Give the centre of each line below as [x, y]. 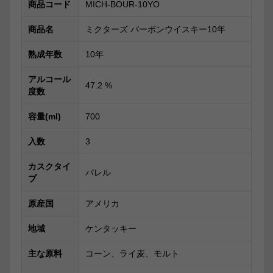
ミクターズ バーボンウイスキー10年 [155, 30]
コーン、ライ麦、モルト [132, 254]
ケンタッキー [111, 229]
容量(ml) [44, 117]
